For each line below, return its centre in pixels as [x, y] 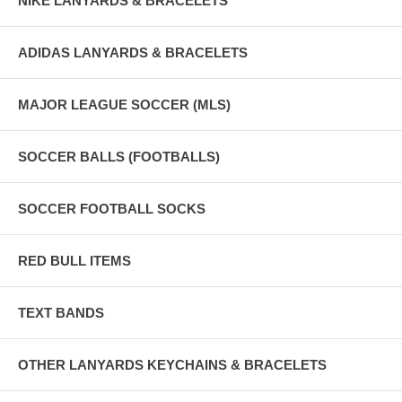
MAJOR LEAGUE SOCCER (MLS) [124, 104]
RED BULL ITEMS [74, 260]
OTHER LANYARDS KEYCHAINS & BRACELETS [172, 364]
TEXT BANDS [61, 312]
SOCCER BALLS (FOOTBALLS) [119, 156]
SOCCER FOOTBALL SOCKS [112, 208]
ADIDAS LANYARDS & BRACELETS [133, 52]
